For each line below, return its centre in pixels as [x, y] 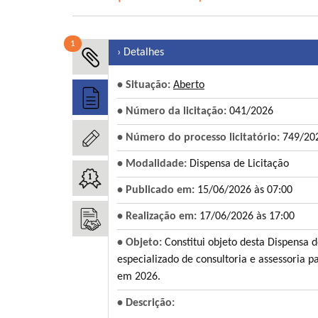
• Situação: [145, 85]
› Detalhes [141, 52]
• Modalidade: [153, 164]
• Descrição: [146, 303]
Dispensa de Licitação [239, 164]
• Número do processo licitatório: [200, 137]
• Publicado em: [157, 190]
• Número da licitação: [173, 111]
